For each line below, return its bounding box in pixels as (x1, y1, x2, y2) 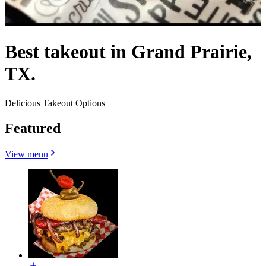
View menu (5, 149, 48, 160)
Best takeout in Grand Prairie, (5, 41, 252, 63)
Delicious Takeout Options (5, 97, 105, 108)
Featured (5, 120, 61, 136)
